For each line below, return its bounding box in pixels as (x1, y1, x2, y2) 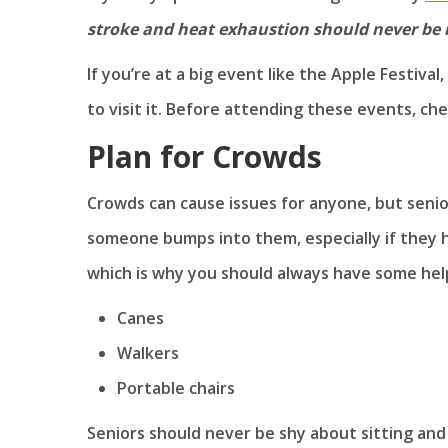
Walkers (117, 341, 179, 364)
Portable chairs (117, 376, 235, 399)
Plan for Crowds (87, 135, 322, 177)
